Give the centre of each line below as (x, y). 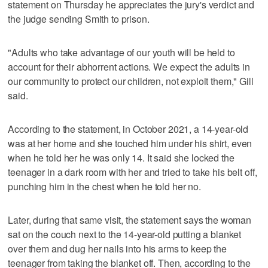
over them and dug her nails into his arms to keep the (117, 248)
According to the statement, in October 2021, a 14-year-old (128, 129)
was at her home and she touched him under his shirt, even (130, 143)
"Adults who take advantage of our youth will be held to (121, 52)
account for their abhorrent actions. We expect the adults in (129, 66)
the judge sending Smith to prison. (79, 19)
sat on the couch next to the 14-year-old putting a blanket (125, 234)
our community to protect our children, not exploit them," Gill (131, 81)
